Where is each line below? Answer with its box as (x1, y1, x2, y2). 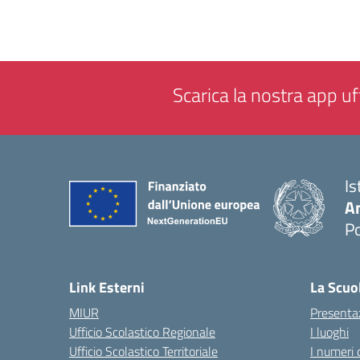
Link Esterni (69, 276, 145, 298)
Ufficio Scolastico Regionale (69, 322, 215, 342)
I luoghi (310, 322, 349, 342)
